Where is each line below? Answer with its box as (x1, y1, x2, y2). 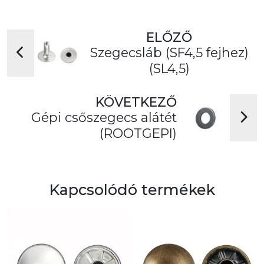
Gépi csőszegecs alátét (31, 110, 177, 126)
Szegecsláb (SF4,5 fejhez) (90, 45, 249, 61)
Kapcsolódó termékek (49, 181, 215, 199)
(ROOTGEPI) (100, 126, 177, 141)
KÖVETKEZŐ (95, 94, 177, 110)
